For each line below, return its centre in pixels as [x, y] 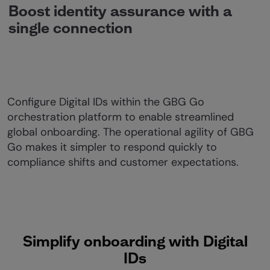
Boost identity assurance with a [120, 11]
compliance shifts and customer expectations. [123, 162]
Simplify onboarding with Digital [135, 241]
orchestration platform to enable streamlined [121, 117]
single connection [71, 27]
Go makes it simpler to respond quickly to [112, 147]
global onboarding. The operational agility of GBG [130, 132]
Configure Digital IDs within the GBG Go [106, 102]
